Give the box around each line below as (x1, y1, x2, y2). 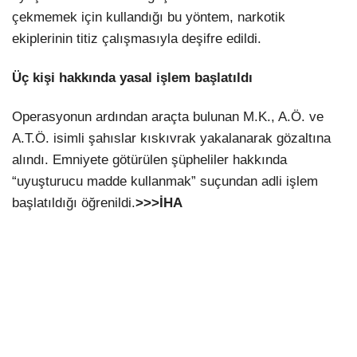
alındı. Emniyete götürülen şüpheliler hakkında (12, 152, 287, 168)
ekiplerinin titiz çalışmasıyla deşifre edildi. (12, 31, 261, 47)
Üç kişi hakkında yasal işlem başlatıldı (12, 70, 253, 86)
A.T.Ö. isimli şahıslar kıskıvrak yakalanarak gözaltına (12, 131, 331, 147)
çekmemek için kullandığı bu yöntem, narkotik (12, 10, 285, 25)
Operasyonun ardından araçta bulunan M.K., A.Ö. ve (12, 109, 324, 125)
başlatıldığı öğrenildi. (12, 195, 135, 211)
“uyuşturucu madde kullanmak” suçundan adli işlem (12, 174, 318, 190)
